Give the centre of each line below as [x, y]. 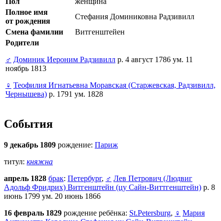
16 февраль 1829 [34, 213]
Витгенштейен [100, 32]
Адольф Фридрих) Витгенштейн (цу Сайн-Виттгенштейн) [103, 187]
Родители [22, 42]
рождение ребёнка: [96, 213]
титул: [15, 162]
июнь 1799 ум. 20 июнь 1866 [52, 196]
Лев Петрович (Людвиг [153, 179]
